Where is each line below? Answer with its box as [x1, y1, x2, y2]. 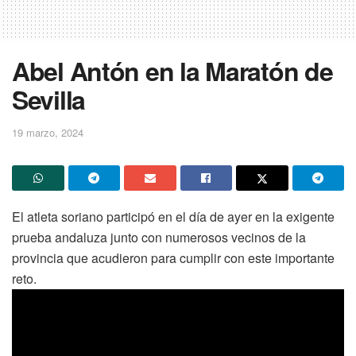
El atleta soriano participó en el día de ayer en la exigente [12, 207, 335, 226]
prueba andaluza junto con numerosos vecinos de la [12, 227, 306, 246]
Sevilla [12, 80, 86, 118]
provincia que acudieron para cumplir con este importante [12, 248, 335, 267]
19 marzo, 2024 [12, 124, 83, 140]
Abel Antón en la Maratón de [12, 52, 333, 89]
